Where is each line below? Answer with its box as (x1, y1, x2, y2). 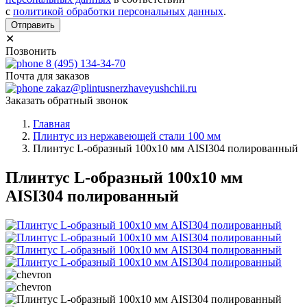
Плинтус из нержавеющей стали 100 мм (33, 130, 221, 143)
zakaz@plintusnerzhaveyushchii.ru (46, 82, 197, 95)
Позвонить (5, 45, 56, 58)
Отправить (11, 20, 55, 31)
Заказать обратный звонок (5, 95, 128, 107)
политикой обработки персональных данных (13, 5, 223, 18)
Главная (33, 118, 70, 130)
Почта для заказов (5, 70, 90, 82)
